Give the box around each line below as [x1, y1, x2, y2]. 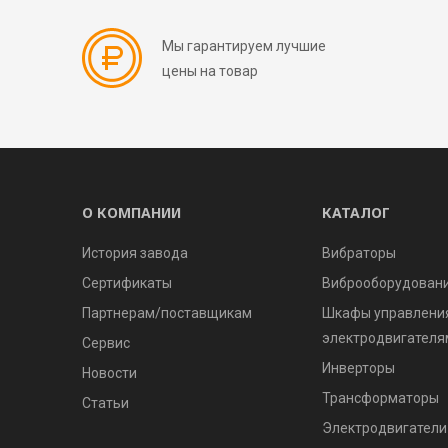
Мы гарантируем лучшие [162, 38, 326, 54]
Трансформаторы [322, 390, 439, 406]
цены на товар [162, 63, 258, 79]
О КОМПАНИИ [82, 203, 181, 222]
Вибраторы [322, 245, 396, 261]
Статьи [82, 395, 129, 411]
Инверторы [322, 360, 395, 376]
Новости [82, 365, 137, 381]
